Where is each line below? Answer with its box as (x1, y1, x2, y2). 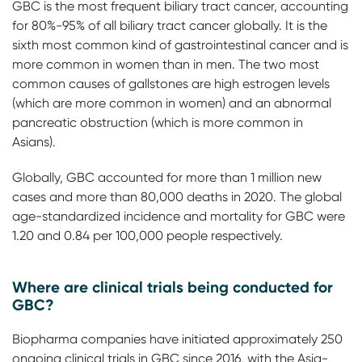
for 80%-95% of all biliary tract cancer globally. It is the (12, 18, 327, 33)
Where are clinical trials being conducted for (12, 277, 333, 297)
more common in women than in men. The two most (12, 57, 319, 72)
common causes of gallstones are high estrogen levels (12, 76, 330, 91)
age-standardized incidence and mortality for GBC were (12, 208, 345, 224)
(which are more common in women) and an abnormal (12, 95, 331, 111)
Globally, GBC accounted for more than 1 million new (12, 170, 322, 185)
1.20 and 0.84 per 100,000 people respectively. (12, 228, 286, 243)
